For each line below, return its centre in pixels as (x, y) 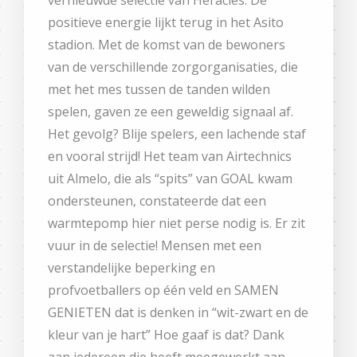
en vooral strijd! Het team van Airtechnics (170, 156)
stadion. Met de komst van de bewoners (167, 44)
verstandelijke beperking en (131, 267)
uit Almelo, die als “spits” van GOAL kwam (170, 178)
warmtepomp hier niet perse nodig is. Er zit (177, 223)
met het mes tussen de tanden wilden (159, 89)
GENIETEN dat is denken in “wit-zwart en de (178, 312)
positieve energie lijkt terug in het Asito (166, 22)
